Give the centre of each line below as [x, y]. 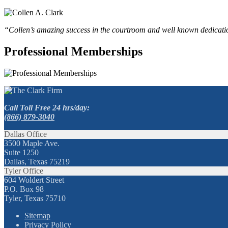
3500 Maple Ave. [32, 143]
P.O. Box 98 [24, 189]
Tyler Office [24, 170]
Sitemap [37, 215]
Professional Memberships [73, 51]
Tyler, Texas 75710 [35, 198]
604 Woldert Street [34, 180]
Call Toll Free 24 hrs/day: [47, 107]
